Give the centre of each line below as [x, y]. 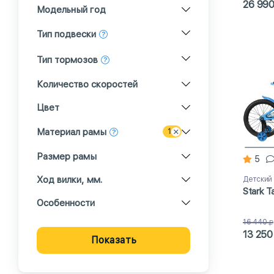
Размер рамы [67, 157]
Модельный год [71, 10]
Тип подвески [66, 34]
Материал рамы [72, 132]
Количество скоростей [87, 84]
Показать [113, 240]
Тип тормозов [67, 60]
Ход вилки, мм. [69, 180]
